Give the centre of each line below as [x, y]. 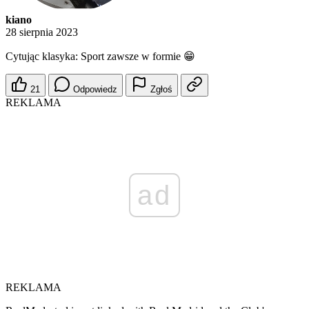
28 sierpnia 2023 [42, 32]
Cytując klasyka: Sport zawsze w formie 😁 [100, 57]
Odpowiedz [95, 90]
